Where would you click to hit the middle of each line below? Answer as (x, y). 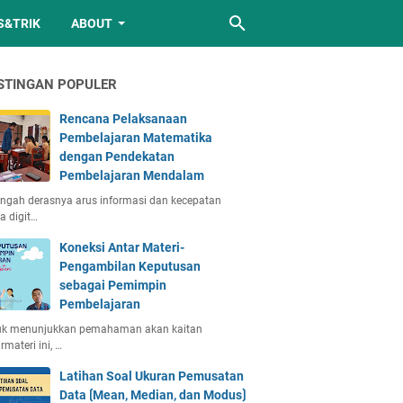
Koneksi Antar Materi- (122, 247)
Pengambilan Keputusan (130, 266)
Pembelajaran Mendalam (132, 175)
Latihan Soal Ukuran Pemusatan (152, 376)
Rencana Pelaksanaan (123, 119)
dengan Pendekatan (117, 157)
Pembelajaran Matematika (136, 138)
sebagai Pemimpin (113, 285)
